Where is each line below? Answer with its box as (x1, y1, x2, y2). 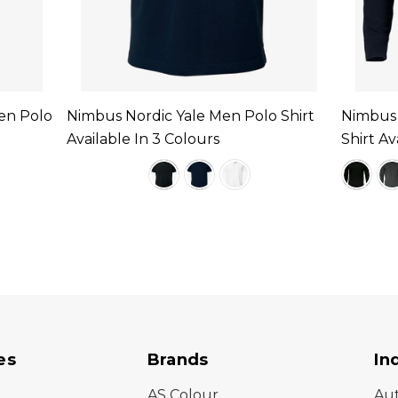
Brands (147, 350, 209, 370)
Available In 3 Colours (66, 131, 219, 148)
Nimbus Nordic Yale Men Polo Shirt (66, 107, 314, 125)
